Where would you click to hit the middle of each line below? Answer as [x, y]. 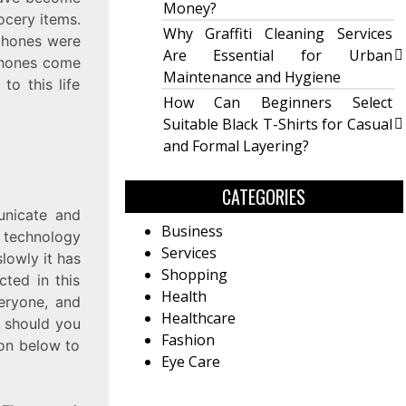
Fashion [188, 340]
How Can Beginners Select [277, 103]
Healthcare [198, 319]
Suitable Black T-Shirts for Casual [277, 125]
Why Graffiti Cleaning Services [277, 34]
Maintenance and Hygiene [251, 77]
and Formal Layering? [236, 146]
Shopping [194, 275]
